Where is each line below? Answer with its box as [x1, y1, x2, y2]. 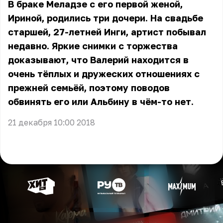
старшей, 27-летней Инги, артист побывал [8, 26, 206, 37]
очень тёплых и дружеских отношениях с [8, 68, 200, 79]
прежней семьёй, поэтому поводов [8, 82, 170, 93]
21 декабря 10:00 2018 [8, 117, 95, 127]
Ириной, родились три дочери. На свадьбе [8, 12, 203, 23]
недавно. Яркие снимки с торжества [8, 40, 178, 51]
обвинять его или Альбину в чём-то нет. [8, 96, 194, 107]
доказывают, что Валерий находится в [8, 54, 189, 65]
